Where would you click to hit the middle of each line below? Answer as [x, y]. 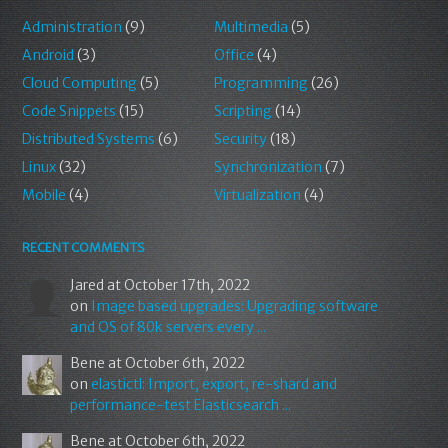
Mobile [44, 195]
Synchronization [267, 167]
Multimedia [250, 27]
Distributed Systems [89, 139]
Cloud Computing [80, 83]
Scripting [242, 111]
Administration [72, 27]
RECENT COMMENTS [84, 248]
